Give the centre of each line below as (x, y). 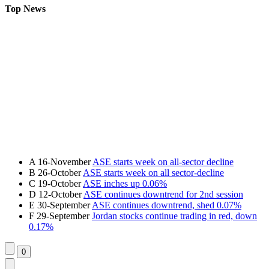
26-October (60, 173)
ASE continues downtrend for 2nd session (163, 195)
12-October (61, 195)
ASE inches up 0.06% (125, 184)
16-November (65, 162)
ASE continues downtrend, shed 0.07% (167, 205)
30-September (65, 205)
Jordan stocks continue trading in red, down (174, 216)
